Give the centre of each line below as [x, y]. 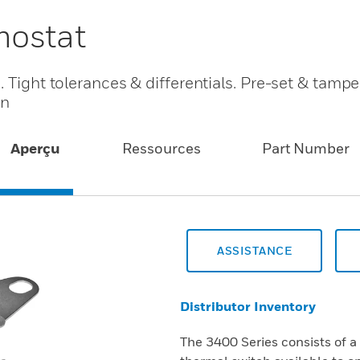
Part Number [305, 148]
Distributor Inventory [248, 306]
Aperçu [36, 148]
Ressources [161, 148]
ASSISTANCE [254, 250]
